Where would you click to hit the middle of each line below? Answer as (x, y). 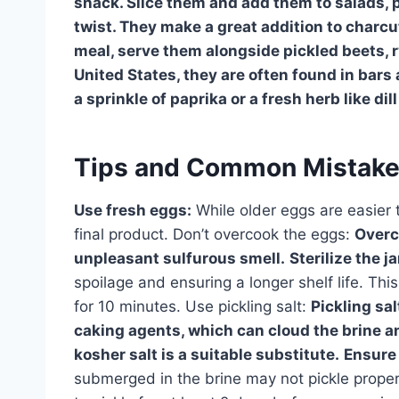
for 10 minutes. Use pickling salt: (192, 306)
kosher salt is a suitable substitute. (207, 354)
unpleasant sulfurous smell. (179, 258)
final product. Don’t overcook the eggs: (214, 234)
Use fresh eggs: (133, 210)
